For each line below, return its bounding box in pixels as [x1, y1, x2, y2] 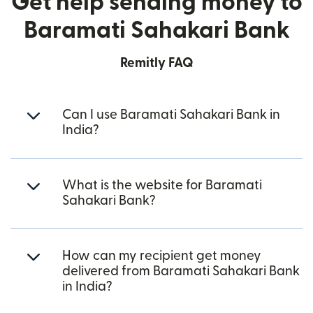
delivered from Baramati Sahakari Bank [62, 265, 300, 278]
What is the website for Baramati [62, 179, 262, 192]
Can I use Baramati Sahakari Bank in [62, 108, 280, 122]
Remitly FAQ [119, 57, 194, 70]
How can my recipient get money [62, 249, 261, 263]
